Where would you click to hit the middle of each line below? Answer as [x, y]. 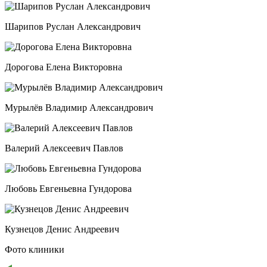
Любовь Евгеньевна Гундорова [68, 189]
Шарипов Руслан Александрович [73, 27]
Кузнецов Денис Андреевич [62, 229]
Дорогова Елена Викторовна [63, 67]
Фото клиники [35, 250]
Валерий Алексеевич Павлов [64, 148]
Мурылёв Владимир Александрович [79, 108]
